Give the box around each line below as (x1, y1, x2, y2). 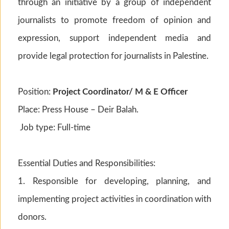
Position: (18, 87, 53, 96)
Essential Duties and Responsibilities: (18, 158, 155, 168)
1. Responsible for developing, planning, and (18, 176, 211, 186)
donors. (18, 212, 47, 221)
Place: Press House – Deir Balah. (18, 105, 139, 114)
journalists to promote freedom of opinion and (18, 15, 211, 25)
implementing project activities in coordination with (18, 194, 211, 203)
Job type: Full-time (18, 123, 90, 132)
